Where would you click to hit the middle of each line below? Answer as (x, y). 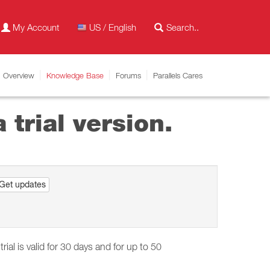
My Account (36, 27)
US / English (113, 27)
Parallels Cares (178, 75)
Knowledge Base (75, 75)
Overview (19, 75)
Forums (128, 75)
